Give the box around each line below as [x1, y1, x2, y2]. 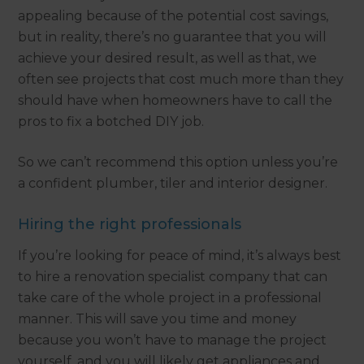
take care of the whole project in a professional [18, 290, 323, 306]
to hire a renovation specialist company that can [18, 269, 328, 285]
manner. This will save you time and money [18, 311, 297, 327]
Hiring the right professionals [18, 215, 242, 234]
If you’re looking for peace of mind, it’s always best [18, 248, 342, 264]
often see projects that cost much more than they [18, 71, 344, 88]
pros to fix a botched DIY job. [18, 114, 205, 130]
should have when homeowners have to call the [18, 93, 333, 109]
